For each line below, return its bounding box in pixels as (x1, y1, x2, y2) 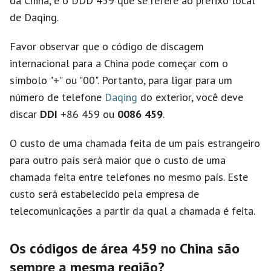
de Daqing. (10, 10, 59, 24)
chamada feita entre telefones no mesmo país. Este (10, 170, 248, 184)
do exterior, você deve (137, 90, 243, 104)
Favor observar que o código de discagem (10, 39, 204, 53)
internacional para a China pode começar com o (10, 56, 228, 70)
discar (10, 107, 40, 121)
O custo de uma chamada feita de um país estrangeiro (10, 136, 260, 150)
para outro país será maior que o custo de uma (10, 153, 226, 167)
